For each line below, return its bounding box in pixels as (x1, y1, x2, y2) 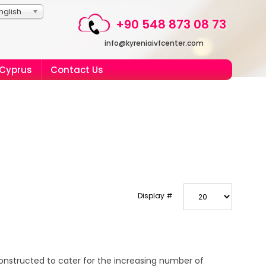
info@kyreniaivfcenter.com (104, 38, 204, 48)
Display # (138, 191, 173, 201)
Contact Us (50, 64, 103, 76)
